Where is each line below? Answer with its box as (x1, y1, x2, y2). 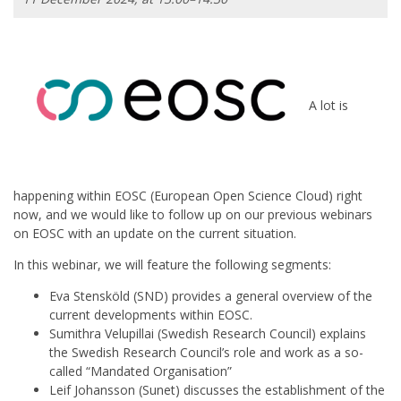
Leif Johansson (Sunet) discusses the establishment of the (49, 381, 385, 399)
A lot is (309, 97, 348, 115)
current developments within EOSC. (49, 306, 252, 324)
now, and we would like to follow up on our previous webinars (13, 206, 372, 224)
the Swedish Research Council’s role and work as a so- (49, 344, 363, 362)
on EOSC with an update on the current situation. (13, 225, 296, 243)
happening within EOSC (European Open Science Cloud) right (13, 187, 363, 205)
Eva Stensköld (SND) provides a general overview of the (49, 287, 372, 305)
